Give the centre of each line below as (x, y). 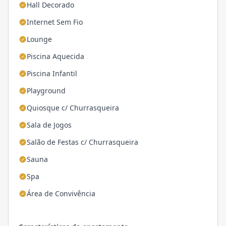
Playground (46, 90)
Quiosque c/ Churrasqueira (73, 107)
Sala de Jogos (49, 125)
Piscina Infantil (52, 73)
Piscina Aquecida (55, 56)
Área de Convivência (61, 193)
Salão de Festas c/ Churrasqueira (82, 142)
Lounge (39, 39)
